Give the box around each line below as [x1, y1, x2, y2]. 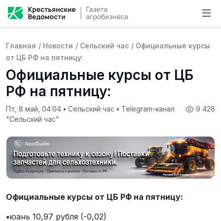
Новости [43, 41, 73, 50]
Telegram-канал [119, 105, 175, 113]
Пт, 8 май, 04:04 [6, 105, 63, 113]
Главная [6, 41, 36, 50]
